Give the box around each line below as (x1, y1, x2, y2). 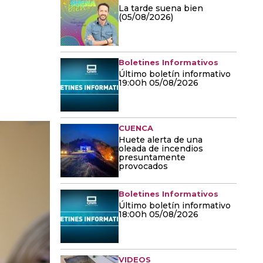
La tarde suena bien (119, 3, 203, 14)
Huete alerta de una (119, 134, 203, 145)
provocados (119, 161, 168, 171)
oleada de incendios (119, 143, 203, 154)
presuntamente (119, 152, 186, 163)
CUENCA (119, 123, 153, 133)
